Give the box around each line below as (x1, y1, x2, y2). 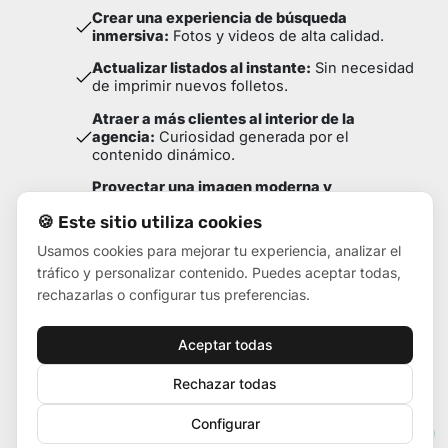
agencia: (92, 127, 156, 146)
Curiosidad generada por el (155, 127, 350, 146)
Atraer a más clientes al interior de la (92, 109, 356, 128)
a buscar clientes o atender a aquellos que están (28, 296, 393, 317)
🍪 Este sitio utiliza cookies (37, 212, 262, 232)
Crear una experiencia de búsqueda (92, 8, 348, 27)
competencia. (92, 214, 188, 233)
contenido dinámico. (92, 145, 236, 164)
